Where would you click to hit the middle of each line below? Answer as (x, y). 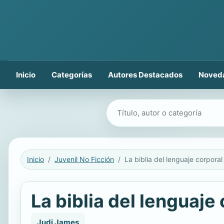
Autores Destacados (145, 75)
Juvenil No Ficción (84, 159)
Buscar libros (131, 107)
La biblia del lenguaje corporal (173, 159)
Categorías (72, 75)
